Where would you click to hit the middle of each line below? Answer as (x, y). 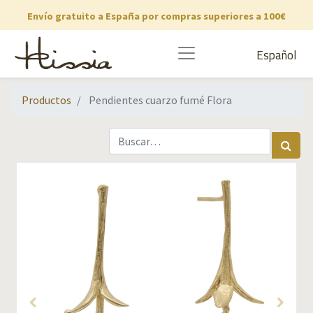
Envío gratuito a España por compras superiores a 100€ (156, 16)
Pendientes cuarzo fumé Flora (160, 100)
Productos (46, 100)
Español (276, 56)
